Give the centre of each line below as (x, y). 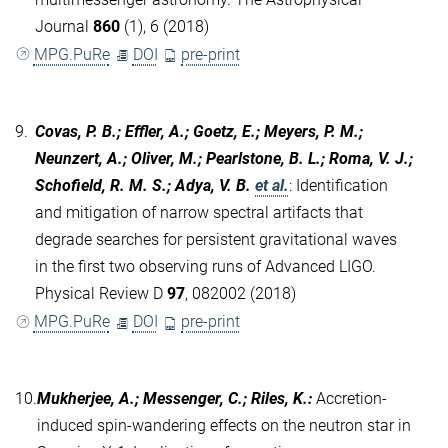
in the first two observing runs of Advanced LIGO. (205, 267)
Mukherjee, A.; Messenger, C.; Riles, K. (172, 399)
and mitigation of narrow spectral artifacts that (199, 213)
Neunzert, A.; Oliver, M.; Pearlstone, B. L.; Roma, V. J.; (224, 159)
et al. (272, 186)
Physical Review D (101, 294)
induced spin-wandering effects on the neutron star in (224, 426)
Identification (342, 186)
